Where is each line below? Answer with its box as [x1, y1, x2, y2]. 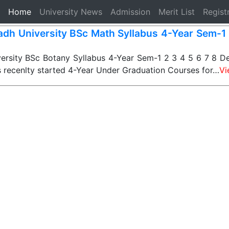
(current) [31, 6, 65, 16]
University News [39, 7, 103, 17]
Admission [110, 7, 151, 17]
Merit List [158, 7, 195, 17]
